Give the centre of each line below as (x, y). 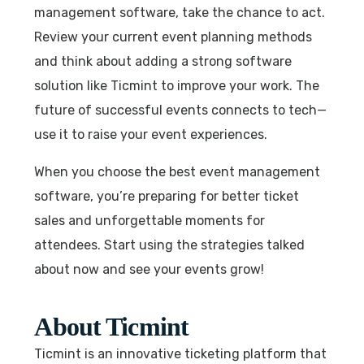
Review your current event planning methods (173, 37)
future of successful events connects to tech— (181, 110)
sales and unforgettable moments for (150, 220)
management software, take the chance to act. (180, 12)
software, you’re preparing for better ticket (167, 196)
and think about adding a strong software (163, 61)
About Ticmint (112, 326)
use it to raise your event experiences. (151, 134)
